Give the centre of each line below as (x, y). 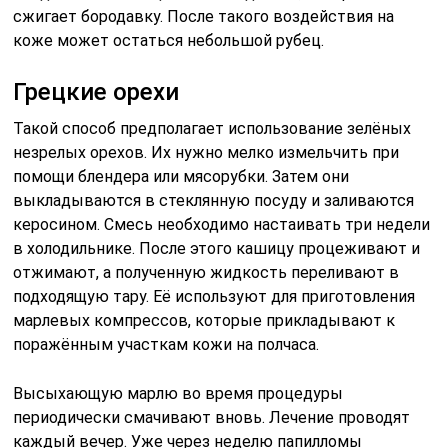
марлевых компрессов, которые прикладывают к (204, 320)
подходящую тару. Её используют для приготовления (214, 296)
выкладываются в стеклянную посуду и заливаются (214, 200)
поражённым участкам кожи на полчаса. (166, 344)
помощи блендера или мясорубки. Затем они (181, 176)
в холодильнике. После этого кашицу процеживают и (217, 248)
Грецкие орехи (96, 91)
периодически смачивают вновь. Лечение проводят (212, 417)
